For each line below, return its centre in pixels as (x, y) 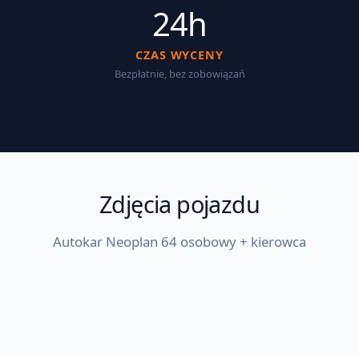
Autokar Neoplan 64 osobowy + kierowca (179, 241)
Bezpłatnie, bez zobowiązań (179, 73)
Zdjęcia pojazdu (179, 204)
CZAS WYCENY (179, 54)
